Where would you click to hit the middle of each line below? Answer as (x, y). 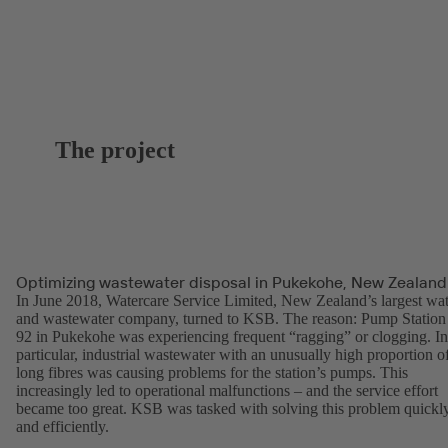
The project (115, 149)
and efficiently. (62, 426)
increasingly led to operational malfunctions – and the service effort (227, 390)
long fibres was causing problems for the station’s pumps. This (212, 372)
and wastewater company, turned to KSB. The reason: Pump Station (231, 318)
